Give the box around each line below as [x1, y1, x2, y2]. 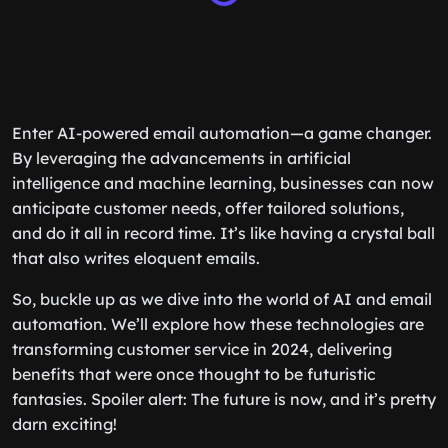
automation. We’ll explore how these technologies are [12, 314, 424, 334]
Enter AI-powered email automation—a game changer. [12, 123, 432, 143]
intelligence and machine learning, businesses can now [12, 173, 434, 193]
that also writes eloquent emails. [12, 248, 260, 268]
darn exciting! [12, 414, 117, 434]
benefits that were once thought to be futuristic [12, 364, 376, 384]
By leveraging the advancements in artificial [12, 148, 351, 168]
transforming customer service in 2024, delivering [12, 339, 392, 359]
